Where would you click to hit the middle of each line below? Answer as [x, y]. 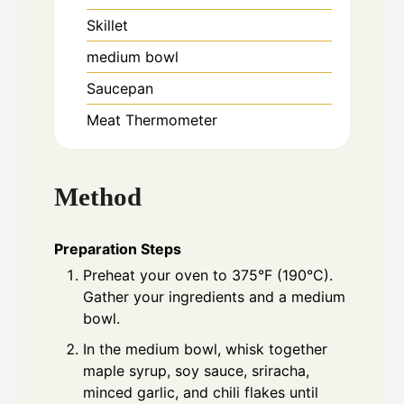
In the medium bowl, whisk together [205, 349]
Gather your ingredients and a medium [214, 297]
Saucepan [120, 89]
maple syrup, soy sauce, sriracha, [196, 371]
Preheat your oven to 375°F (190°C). [208, 275]
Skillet [107, 26]
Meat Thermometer [152, 120]
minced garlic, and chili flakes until [201, 393]
